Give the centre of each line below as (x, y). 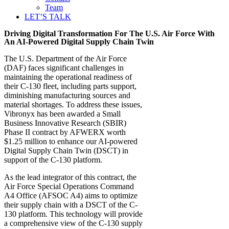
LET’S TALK (48, 17)
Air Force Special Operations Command (69, 186)
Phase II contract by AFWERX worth (65, 132)
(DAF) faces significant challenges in (64, 68)
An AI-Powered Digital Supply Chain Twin (79, 42)
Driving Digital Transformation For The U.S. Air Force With (109, 33)
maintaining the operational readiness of (68, 77)
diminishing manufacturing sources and (67, 95)
